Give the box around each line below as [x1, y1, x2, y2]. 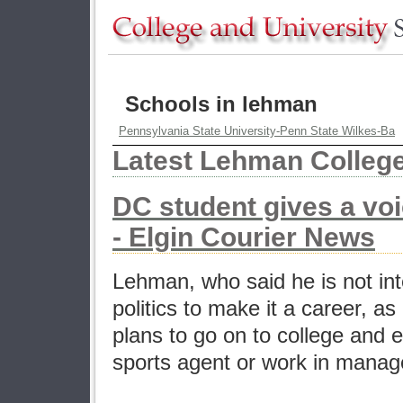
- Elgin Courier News [112, 222, 375, 252]
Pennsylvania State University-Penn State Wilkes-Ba [119, 124, 395, 138]
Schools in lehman [112, 92, 318, 116]
